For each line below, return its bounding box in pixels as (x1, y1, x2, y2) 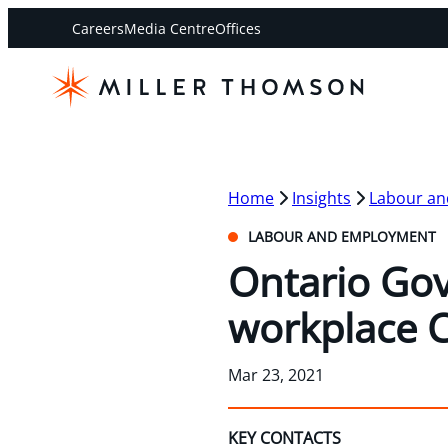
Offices (215, 19, 261, 38)
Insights (292, 186, 351, 209)
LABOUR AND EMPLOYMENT (244, 226, 436, 246)
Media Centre (124, 19, 215, 38)
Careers (72, 19, 124, 38)
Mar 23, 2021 (228, 363, 324, 386)
